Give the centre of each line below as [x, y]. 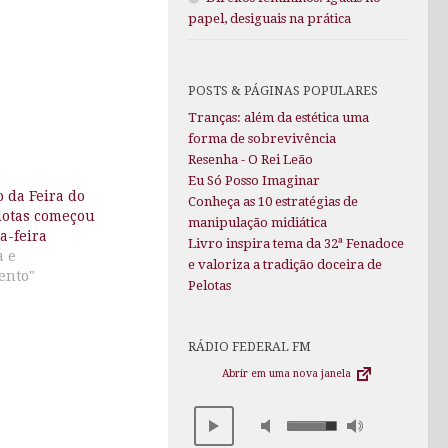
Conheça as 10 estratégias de [273, 202]
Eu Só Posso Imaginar [254, 181]
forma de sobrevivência [262, 139]
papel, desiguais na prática [269, 19]
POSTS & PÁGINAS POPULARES [283, 91]
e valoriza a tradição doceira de [285, 265]
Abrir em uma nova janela [288, 374]
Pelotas [209, 286]
